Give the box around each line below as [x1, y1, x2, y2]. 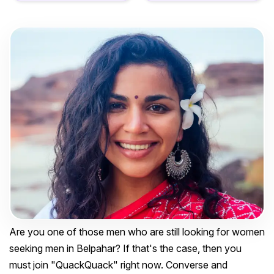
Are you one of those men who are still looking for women [9, 226, 265, 239]
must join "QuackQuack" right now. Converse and [9, 259, 228, 272]
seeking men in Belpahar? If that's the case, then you [9, 242, 242, 255]
